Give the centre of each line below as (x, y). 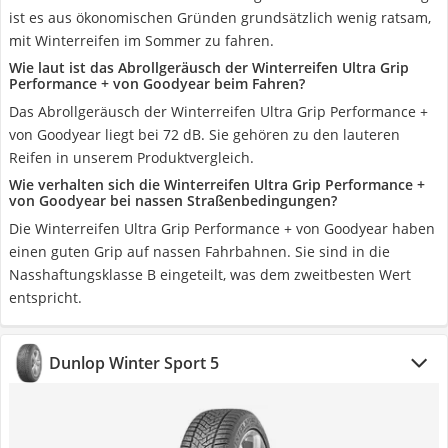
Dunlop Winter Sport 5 (134, 363)
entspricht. (45, 297)
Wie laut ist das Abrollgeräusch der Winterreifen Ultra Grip (209, 67)
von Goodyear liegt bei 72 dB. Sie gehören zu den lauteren (204, 134)
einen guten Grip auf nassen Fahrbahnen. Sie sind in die (199, 251)
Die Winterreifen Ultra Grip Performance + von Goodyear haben (222, 228)
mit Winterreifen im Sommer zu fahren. (141, 40)
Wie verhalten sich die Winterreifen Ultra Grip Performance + (217, 184)
